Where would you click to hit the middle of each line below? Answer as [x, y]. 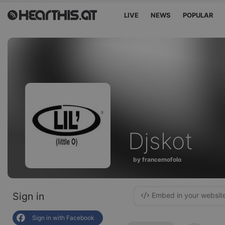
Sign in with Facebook [63, 218]
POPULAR [198, 15]
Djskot [160, 141]
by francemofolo [157, 159]
